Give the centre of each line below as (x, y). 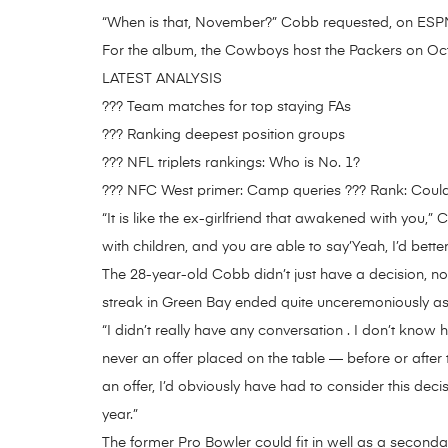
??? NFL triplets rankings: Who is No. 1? (231, 162)
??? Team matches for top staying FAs (226, 106)
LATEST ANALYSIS (162, 78)
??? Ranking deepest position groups (223, 134)
